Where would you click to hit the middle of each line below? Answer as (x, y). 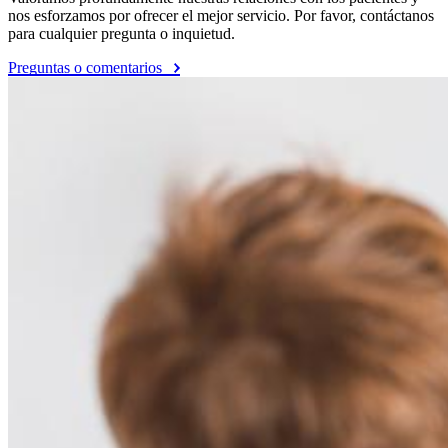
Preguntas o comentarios (87, 67)
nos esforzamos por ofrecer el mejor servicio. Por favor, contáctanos (221, 15)
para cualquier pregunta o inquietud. (121, 33)
